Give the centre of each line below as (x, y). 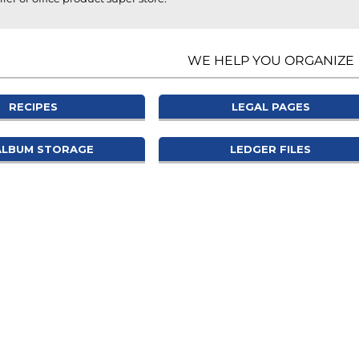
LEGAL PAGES (270, 106)
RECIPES (34, 106)
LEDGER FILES (271, 149)
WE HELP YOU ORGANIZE (271, 60)
